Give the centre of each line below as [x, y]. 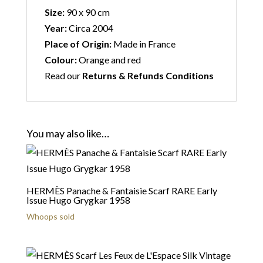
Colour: [60, 60]
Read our [63, 75]
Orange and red [109, 60]
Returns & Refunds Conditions [148, 75]
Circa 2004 [90, 28]
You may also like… [68, 133]
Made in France [143, 44]
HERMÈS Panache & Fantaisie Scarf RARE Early [122, 190]
